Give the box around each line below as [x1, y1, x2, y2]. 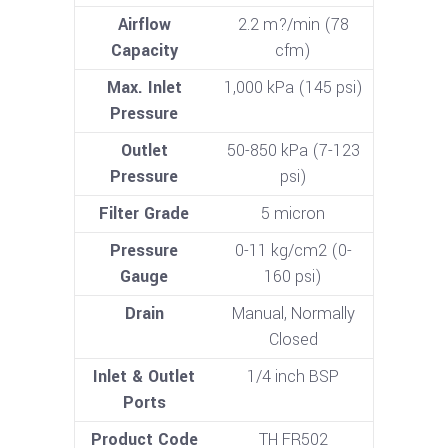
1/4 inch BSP [247, 365, 339, 389]
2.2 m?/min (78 [237, 13, 349, 37]
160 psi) [264, 265, 322, 289]
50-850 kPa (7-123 [226, 139, 360, 163]
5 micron [261, 202, 325, 226]
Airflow [117, 13, 171, 37]
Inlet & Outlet [93, 365, 195, 389]
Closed [268, 328, 318, 352]
